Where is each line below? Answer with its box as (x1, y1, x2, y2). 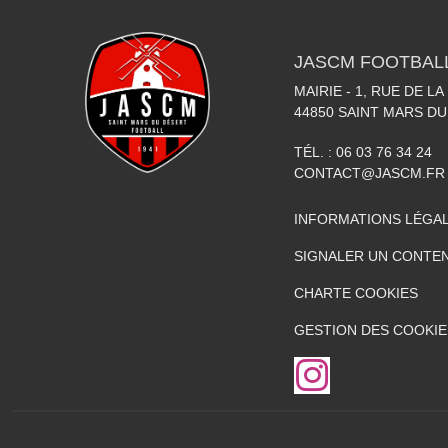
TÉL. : (294, 144, 336, 160)
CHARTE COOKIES (294, 285, 418, 301)
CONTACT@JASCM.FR (294, 165, 445, 181)
